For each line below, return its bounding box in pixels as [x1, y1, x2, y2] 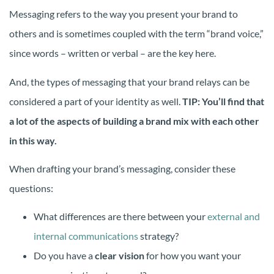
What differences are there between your [34, 210, 206, 223]
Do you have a [34, 250, 95, 262]
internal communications [34, 230, 138, 242]
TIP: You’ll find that [182, 95, 264, 107]
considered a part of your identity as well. [9, 95, 182, 107]
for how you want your [144, 250, 241, 262]
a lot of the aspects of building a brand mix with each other [9, 114, 259, 127]
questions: [9, 182, 53, 194]
